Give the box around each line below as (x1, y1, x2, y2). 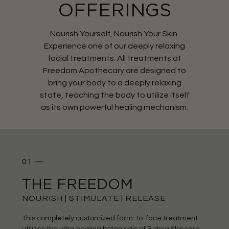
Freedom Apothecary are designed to (43, 66, 186, 75)
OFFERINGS (58, 2, 171, 20)
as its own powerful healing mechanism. (41, 103, 188, 112)
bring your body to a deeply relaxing (48, 79, 181, 87)
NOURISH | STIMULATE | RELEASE (21, 194, 166, 202)
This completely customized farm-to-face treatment (21, 214, 198, 222)
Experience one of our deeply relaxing (44, 42, 185, 51)
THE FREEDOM (21, 177, 133, 192)
